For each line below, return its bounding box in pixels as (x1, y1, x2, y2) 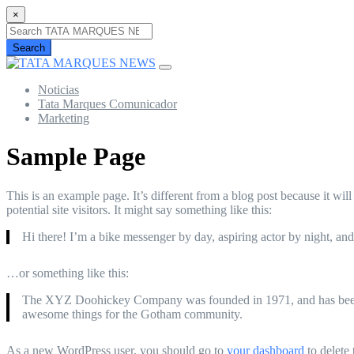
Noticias (38, 83, 79, 96)
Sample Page (6, 142, 145, 171)
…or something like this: (6, 265, 129, 280)
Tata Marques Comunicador (38, 97, 177, 111)
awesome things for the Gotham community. (22, 307, 243, 321)
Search (13, 42, 45, 54)
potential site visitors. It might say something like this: (6, 202, 272, 217)
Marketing (38, 111, 89, 125)
